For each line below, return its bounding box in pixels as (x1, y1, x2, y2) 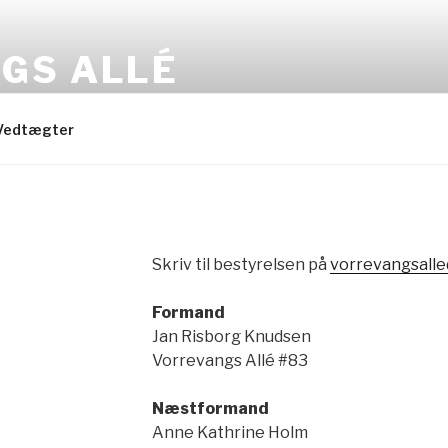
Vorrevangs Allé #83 (151, 351, 308, 370)
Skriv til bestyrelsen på (151, 255, 330, 274)
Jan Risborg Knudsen (151, 327, 311, 346)
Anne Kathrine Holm (151, 423, 308, 442)
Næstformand (151, 399, 269, 418)
